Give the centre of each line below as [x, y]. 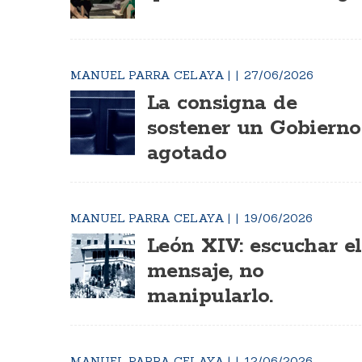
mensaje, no [206, 271]
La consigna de [222, 103]
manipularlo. [210, 297]
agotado [187, 154]
